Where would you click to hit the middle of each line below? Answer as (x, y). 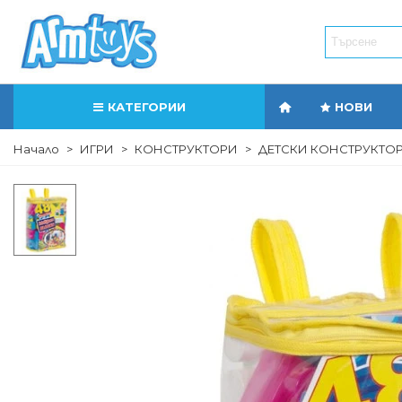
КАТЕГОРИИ (147, 107)
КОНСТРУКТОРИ (186, 149)
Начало (36, 149)
